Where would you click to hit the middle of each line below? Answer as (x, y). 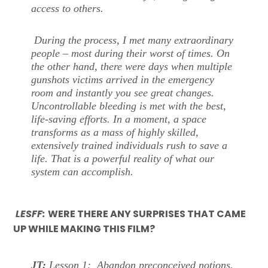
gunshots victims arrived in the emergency (123, 80)
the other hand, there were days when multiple (132, 67)
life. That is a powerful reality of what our (123, 159)
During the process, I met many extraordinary (133, 40)
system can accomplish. (83, 172)
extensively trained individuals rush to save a (130, 146)
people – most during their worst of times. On (131, 54)
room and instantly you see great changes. (123, 93)
